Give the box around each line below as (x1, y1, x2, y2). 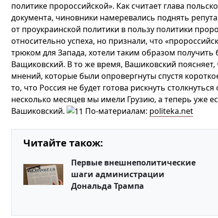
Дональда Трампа (71, 181, 144, 192)
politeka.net (149, 105, 193, 116)
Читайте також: (23, 136, 103, 150)
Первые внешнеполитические (71, 157, 196, 168)
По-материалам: (83, 105, 149, 116)
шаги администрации (71, 169, 164, 180)
